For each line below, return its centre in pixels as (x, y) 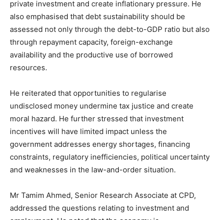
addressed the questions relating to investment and (99, 208)
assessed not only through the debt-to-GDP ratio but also (110, 29)
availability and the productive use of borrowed (91, 55)
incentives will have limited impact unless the (88, 131)
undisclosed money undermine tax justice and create (102, 106)
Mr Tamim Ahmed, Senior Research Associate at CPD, (103, 195)
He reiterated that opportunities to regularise (88, 93)
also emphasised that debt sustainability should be (97, 16)
